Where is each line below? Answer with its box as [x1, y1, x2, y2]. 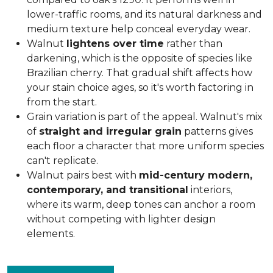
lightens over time [66, 38, 164, 49]
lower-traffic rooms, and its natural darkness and [27, 9, 262, 20]
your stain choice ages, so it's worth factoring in [27, 82, 253, 93]
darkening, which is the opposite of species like [27, 52, 252, 64]
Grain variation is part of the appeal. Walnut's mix [27, 111, 263, 122]
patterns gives [182, 126, 253, 137]
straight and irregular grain [39, 126, 182, 137]
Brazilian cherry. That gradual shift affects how [27, 67, 252, 79]
